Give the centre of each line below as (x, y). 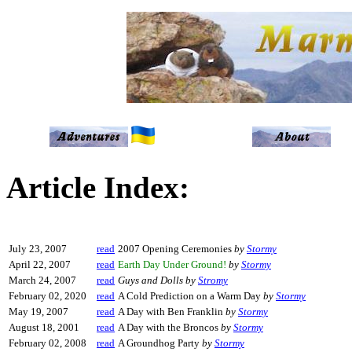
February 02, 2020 (48, 296)
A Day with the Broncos (169, 327)
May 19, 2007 (38, 312)
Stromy (213, 280)
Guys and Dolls (150, 280)
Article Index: (98, 187)
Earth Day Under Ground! (172, 264)
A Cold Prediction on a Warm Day (191, 296)
